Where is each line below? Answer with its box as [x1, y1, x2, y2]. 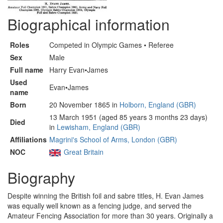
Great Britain [64, 147, 104, 157]
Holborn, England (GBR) [119, 100, 196, 110]
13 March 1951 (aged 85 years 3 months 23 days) [49, 112, 208, 122]
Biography [7, 167, 75, 188]
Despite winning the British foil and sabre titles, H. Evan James [7, 191, 204, 201]
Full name [10, 65, 43, 75]
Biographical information [7, 13, 170, 35]
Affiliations [10, 134, 47, 144]
